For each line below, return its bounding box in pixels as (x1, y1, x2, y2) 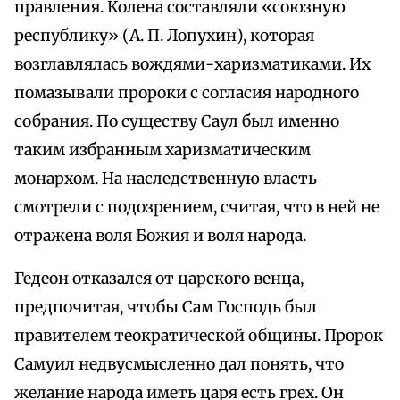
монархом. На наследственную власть (14, 169, 317, 189)
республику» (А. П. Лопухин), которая (14, 26, 314, 46)
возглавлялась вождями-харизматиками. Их (14, 54, 371, 75)
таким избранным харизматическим (14, 140, 311, 161)
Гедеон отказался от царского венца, (14, 269, 304, 289)
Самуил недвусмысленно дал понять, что (14, 354, 344, 375)
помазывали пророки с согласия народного (14, 83, 359, 104)
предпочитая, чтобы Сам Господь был (14, 297, 317, 318)
